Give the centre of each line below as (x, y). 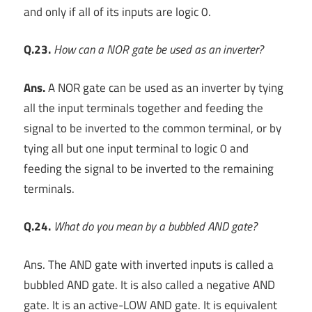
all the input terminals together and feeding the (143, 108)
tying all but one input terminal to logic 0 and (136, 148)
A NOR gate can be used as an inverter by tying (164, 87)
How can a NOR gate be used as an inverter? (158, 50)
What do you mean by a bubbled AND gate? (155, 227)
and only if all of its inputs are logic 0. (117, 11)
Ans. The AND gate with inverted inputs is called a (149, 264)
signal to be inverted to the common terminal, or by (153, 128)
